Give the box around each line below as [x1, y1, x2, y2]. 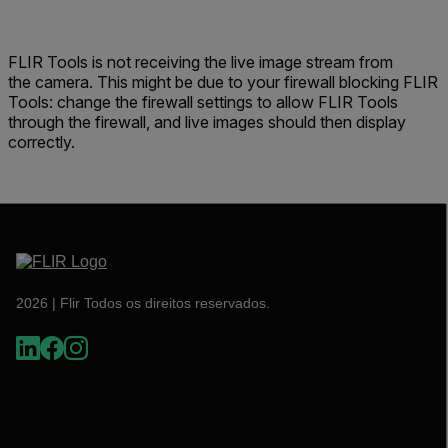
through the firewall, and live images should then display [8, 112, 406, 132]
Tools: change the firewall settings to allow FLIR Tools [8, 92, 398, 112]
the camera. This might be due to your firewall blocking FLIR [8, 72, 438, 92]
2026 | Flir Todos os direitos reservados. [16, 294, 270, 311]
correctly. [8, 132, 75, 152]
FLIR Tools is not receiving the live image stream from [8, 52, 393, 72]
